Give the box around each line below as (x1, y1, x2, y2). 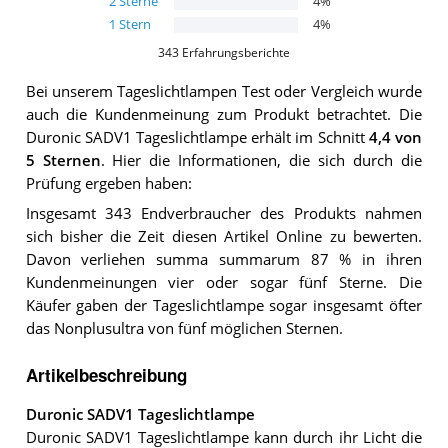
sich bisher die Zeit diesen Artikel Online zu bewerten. (25, 227, 422, 247)
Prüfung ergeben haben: (25, 173, 192, 193)
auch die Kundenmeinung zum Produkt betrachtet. (25, 104, 392, 124)
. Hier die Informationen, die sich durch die (100, 150, 422, 170)
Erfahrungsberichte (181, 45, 290, 61)
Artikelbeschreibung (25, 362, 187, 387)
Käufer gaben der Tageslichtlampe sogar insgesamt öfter (25, 296, 422, 316)
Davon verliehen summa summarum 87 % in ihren (25, 250, 422, 270)
